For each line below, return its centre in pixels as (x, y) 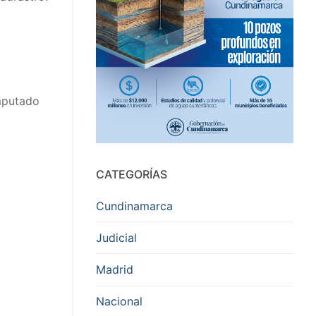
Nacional (119, 302)
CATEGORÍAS (132, 174)
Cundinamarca (134, 206)
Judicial (116, 237)
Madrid (115, 269)
